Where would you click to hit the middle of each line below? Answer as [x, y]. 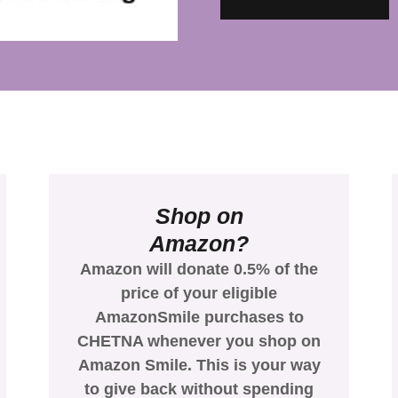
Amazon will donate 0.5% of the [199, 269]
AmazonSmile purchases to [199, 317]
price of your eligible [199, 293]
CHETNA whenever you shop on [199, 341]
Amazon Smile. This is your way [199, 365]
